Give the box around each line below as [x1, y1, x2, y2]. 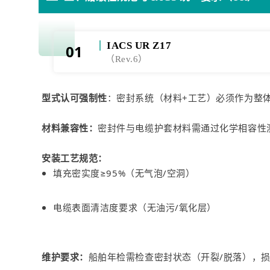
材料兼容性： [42, 122, 98, 134]
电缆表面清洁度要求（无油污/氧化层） [53, 201, 216, 214]
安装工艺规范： [42, 152, 107, 165]
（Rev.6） [105, 54, 148, 64]
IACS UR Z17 [107, 40, 172, 52]
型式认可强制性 [42, 92, 107, 104]
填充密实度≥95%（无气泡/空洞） [53, 167, 195, 180]
